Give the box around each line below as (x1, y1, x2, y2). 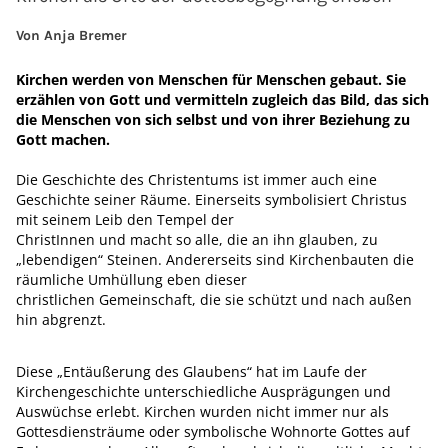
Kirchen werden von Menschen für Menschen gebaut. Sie (16, 70, 406, 89)
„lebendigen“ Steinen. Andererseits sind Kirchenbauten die (16, 250, 414, 269)
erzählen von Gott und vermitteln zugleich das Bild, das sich (16, 90, 429, 109)
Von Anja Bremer (16, 27, 127, 44)
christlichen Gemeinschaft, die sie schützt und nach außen (16, 290, 412, 309)
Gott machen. (16, 130, 110, 149)
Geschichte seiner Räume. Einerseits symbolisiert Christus (16, 190, 407, 209)
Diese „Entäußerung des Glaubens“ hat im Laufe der (16, 362, 367, 381)
